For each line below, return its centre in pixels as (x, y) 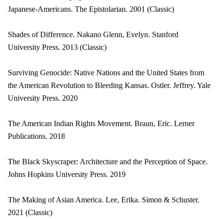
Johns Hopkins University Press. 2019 (67, 174)
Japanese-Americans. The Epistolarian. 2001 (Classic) (91, 9)
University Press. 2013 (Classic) (57, 47)
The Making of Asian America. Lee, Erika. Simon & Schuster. (104, 200)
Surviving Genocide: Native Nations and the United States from (106, 73)
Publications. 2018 (36, 136)
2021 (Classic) (30, 212)
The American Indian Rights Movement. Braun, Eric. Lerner (101, 123)
